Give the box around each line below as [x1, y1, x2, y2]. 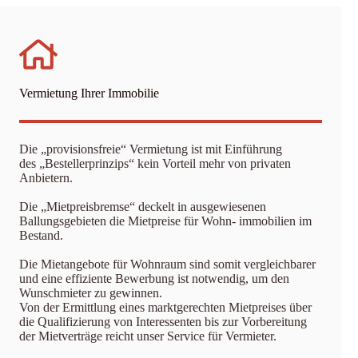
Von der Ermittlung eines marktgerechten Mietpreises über [19, 300, 312, 314]
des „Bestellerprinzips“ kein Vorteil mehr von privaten [19, 157, 291, 170]
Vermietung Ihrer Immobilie [19, 86, 159, 100]
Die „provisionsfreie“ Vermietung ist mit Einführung [19, 142, 282, 156]
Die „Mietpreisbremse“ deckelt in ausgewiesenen [19, 200, 266, 213]
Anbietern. [19, 171, 73, 185]
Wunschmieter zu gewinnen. [19, 286, 162, 300]
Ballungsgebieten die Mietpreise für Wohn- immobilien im [19, 214, 312, 228]
